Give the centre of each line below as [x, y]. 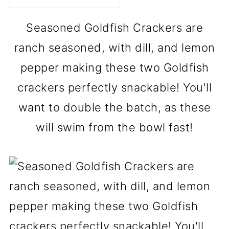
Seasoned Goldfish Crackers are [114, 28]
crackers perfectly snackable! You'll [114, 87]
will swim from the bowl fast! [114, 127]
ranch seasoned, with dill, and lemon [114, 48]
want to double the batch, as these [114, 107]
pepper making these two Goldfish [114, 67]
